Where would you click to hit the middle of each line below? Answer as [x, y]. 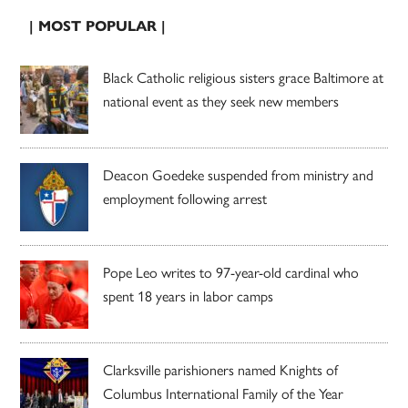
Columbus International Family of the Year [224, 393]
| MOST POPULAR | [98, 25]
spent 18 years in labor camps [189, 295]
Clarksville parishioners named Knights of [221, 369]
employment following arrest [185, 198]
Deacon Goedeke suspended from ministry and [239, 174]
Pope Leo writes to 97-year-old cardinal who [231, 271]
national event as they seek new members [221, 100]
